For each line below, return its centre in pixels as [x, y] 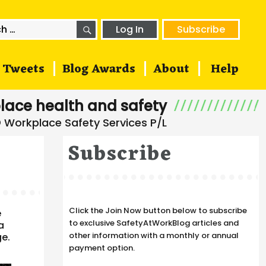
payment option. [102, 248]
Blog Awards [99, 69]
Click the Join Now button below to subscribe [158, 210]
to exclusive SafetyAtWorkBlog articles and [154, 223]
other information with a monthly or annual [154, 235]
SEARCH [113, 25]
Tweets [23, 69]
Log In [130, 29]
